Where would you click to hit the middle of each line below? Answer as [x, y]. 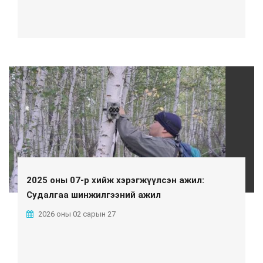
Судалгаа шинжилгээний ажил [94, 195]
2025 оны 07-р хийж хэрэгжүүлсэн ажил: [115, 180]
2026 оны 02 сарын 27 [76, 214]
